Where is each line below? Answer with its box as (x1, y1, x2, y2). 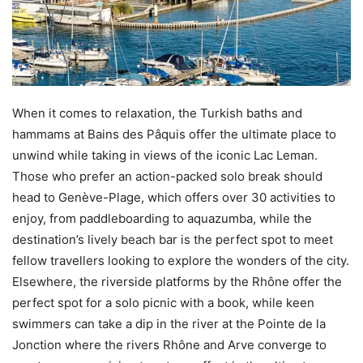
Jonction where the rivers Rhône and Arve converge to (12, 337, 327, 353)
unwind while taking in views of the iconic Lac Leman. (12, 147, 318, 164)
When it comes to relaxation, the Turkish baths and (12, 105, 302, 122)
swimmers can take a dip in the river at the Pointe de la (12, 316, 326, 332)
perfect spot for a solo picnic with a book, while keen (12, 295, 314, 311)
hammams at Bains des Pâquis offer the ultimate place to (12, 126, 336, 143)
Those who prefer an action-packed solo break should (12, 169, 322, 185)
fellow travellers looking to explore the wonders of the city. (12, 253, 349, 269)
